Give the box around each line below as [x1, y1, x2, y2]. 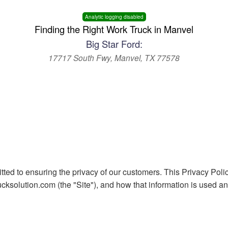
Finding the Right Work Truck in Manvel [35, 22, 193, 36]
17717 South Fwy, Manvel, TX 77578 [48, 52, 180, 63]
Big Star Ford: [85, 37, 142, 50]
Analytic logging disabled [84, 13, 144, 20]
